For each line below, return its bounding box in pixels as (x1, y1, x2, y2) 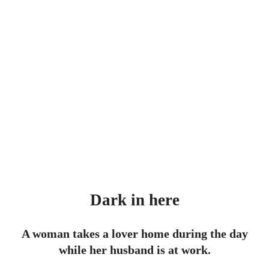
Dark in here (89, 191, 180, 209)
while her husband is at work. (58, 243, 211, 256)
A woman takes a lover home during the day (21, 227, 248, 240)
